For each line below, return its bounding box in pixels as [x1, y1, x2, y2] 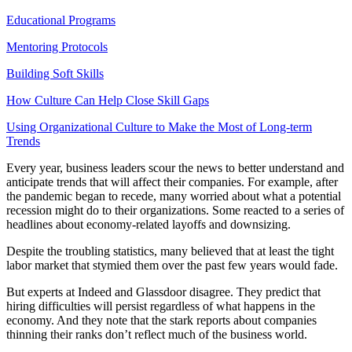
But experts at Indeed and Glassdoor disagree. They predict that [6, 285, 321, 299]
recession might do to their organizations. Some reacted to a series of [6, 203, 344, 218]
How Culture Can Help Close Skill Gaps [6, 93, 209, 108]
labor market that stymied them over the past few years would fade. [6, 258, 338, 273]
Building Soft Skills [6, 67, 104, 81]
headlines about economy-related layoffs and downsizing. [6, 218, 291, 232]
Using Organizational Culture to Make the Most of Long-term [6, 120, 312, 134]
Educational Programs [6, 13, 115, 27]
